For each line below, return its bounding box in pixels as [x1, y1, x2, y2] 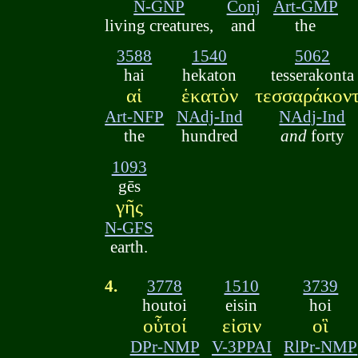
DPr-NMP [129, 336, 200, 356]
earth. [110, 237, 149, 256]
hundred [181, 126, 238, 145]
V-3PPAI [211, 336, 272, 356]
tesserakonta [270, 66, 354, 85]
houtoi [142, 295, 188, 314]
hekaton [182, 66, 237, 85]
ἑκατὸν [181, 85, 238, 107]
